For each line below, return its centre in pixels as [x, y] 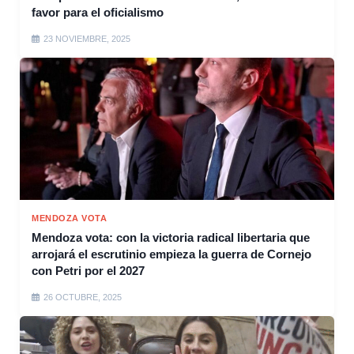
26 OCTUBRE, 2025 [83, 298]
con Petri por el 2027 [88, 271]
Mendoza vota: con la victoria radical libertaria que [171, 238]
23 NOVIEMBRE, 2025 [87, 39]
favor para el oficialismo [98, 13]
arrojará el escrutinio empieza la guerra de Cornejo [171, 254]
